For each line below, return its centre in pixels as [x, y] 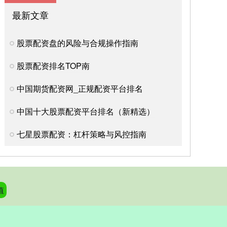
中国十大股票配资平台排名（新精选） [86, 111]
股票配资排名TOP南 [53, 66]
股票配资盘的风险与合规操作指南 [78, 43]
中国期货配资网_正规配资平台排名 [80, 89]
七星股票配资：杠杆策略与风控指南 [82, 134]
